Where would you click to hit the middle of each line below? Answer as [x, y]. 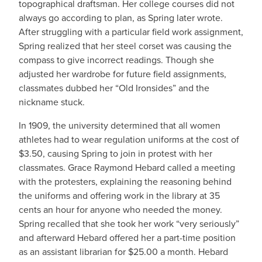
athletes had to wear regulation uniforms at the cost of [129, 139]
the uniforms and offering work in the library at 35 [119, 195]
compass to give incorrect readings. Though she [116, 60]
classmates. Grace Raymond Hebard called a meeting [127, 167]
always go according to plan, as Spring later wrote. [121, 18]
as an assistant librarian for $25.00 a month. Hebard [123, 251]
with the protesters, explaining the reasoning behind [125, 181]
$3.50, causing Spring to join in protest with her [116, 153]
